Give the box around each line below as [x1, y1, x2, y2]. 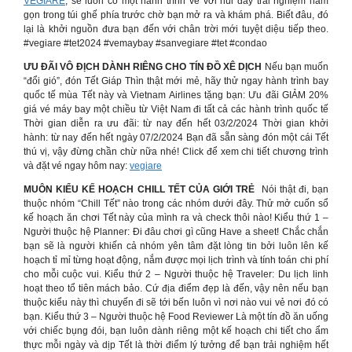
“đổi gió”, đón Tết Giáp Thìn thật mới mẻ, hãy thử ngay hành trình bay [24, 75, 328, 86]
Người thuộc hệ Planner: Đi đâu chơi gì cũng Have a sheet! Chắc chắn [24, 226, 328, 237]
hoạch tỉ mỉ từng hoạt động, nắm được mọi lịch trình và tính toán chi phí [24, 255, 328, 266]
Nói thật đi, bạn [258, 184, 329, 195]
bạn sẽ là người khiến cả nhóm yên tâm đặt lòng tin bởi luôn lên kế [24, 240, 328, 251]
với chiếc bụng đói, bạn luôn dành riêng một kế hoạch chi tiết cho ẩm [24, 325, 328, 336]
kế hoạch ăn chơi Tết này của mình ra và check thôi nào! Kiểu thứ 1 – [24, 212, 328, 223]
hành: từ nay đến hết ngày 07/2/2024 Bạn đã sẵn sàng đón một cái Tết [24, 132, 328, 143]
